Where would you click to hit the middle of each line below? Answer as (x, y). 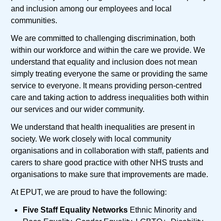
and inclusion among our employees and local (92, 9)
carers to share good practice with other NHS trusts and (107, 163)
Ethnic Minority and (163, 210)
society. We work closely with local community (91, 139)
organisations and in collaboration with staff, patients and (110, 151)
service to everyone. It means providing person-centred (107, 86)
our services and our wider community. (78, 110)
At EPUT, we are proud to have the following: (89, 192)
